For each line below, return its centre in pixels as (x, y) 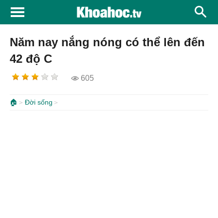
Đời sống (39, 102)
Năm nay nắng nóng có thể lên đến (107, 42)
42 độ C (31, 59)
